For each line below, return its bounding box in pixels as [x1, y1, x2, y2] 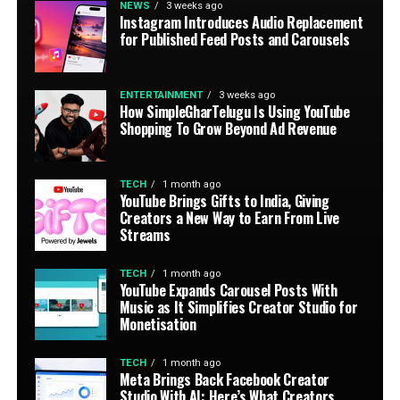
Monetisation [119, 313, 196, 335]
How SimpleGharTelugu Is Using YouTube [119, 101, 350, 122]
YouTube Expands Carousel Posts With [119, 279, 337, 301]
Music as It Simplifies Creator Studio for [119, 296, 358, 318]
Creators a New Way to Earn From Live [119, 207, 340, 229]
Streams [119, 224, 171, 246]
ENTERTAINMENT [119, 89, 203, 101]
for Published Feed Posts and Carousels [119, 29, 350, 50]
